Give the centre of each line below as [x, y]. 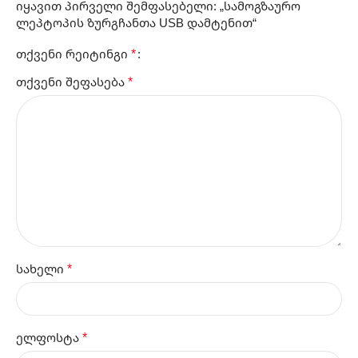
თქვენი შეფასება [72, 82]
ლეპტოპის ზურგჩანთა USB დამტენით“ [136, 23]
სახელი [42, 269]
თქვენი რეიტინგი [74, 54]
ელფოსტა [49, 338]
